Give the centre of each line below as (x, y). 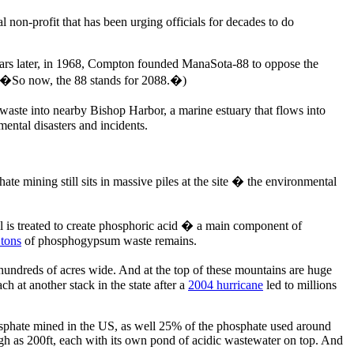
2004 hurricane (226, 284)
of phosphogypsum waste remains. (109, 240)
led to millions (300, 284)
